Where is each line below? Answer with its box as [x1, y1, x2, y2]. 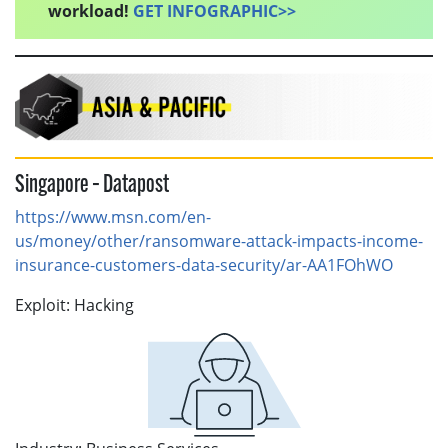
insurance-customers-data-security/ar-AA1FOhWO [15, 254, 393, 277]
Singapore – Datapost [15, 173, 169, 199]
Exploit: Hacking [15, 294, 134, 317]
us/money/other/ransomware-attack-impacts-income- [15, 230, 423, 253]
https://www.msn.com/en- [15, 206, 211, 229]
